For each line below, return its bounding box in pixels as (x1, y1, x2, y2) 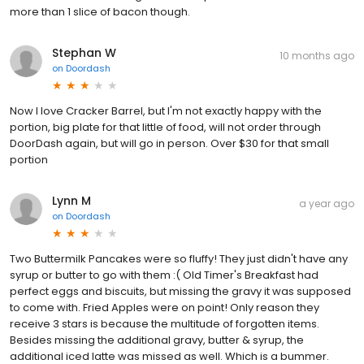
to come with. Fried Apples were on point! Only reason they (10, 299, 319, 315)
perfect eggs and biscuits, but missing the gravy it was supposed (10, 283, 351, 299)
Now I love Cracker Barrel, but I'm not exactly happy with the (10, 102, 322, 119)
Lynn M (52, 192, 91, 209)
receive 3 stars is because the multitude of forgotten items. (10, 315, 319, 331)
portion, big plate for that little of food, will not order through (10, 119, 321, 135)
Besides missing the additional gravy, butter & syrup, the (10, 331, 304, 348)
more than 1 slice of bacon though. (10, 3, 190, 19)
